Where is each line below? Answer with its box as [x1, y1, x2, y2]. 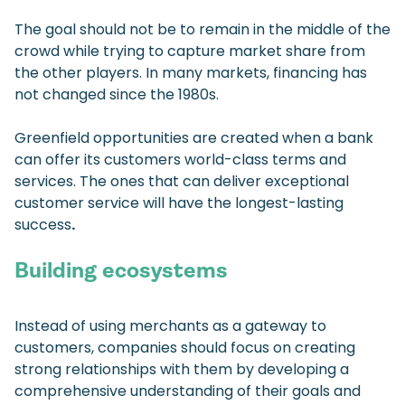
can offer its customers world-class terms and [14, 149, 346, 171]
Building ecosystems [14, 258, 228, 284]
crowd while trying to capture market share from [14, 41, 365, 62]
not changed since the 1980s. [14, 84, 219, 106]
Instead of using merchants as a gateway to [14, 316, 326, 337]
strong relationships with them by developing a [14, 359, 349, 381]
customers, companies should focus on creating [14, 337, 355, 359]
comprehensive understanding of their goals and [14, 381, 361, 402]
